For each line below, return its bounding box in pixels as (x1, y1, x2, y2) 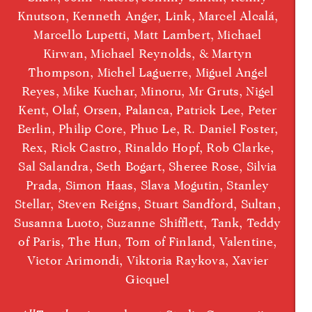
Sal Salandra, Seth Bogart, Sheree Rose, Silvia (18, 158, 277, 173)
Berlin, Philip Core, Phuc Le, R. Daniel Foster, (17, 120, 279, 136)
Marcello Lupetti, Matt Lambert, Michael (33, 26, 262, 42)
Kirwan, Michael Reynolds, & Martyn (42, 45, 253, 61)
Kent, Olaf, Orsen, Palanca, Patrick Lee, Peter (18, 102, 277, 117)
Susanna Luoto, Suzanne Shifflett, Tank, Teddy (14, 214, 281, 230)
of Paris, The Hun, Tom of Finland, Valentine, (18, 233, 277, 249)
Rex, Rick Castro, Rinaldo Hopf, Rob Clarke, (21, 139, 274, 155)
